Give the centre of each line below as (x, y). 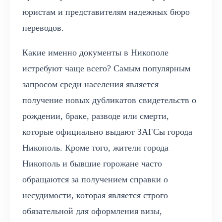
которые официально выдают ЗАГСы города (107, 132)
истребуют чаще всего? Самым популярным (106, 69)
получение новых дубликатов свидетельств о (109, 100)
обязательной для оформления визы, (92, 211)
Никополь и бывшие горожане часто (92, 164)
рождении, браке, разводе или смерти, (96, 116)
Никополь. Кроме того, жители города (95, 148)
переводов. (43, 28)
